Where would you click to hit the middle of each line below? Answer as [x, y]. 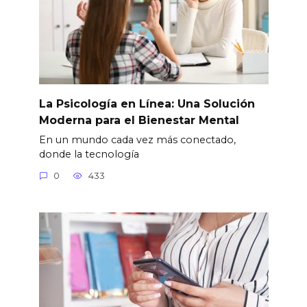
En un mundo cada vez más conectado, [137, 139]
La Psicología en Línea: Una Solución [147, 103]
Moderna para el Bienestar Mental [139, 120]
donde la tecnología [89, 154]
